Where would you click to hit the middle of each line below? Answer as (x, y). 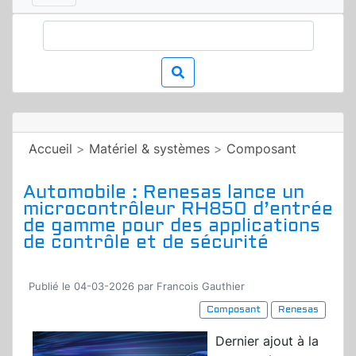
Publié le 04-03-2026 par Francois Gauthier (137, 287)
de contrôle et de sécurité (146, 242)
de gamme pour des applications (172, 226)
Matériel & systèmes (149, 149)
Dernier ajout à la (267, 341)
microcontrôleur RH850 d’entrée (178, 209)
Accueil (50, 149)
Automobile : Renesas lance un (164, 192)
